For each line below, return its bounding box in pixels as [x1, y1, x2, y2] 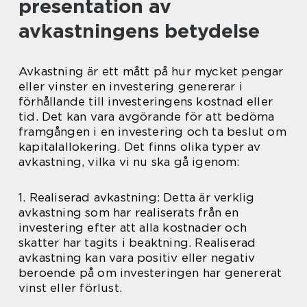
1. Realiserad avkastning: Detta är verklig [19, 190, 255, 204]
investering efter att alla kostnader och [19, 220, 247, 234]
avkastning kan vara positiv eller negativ [19, 250, 256, 265]
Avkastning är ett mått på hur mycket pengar [19, 64, 284, 78]
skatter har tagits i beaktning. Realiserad [19, 235, 256, 249]
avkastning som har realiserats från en [19, 205, 239, 219]
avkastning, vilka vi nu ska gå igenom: [19, 154, 240, 169]
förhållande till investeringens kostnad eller [19, 94, 273, 108]
